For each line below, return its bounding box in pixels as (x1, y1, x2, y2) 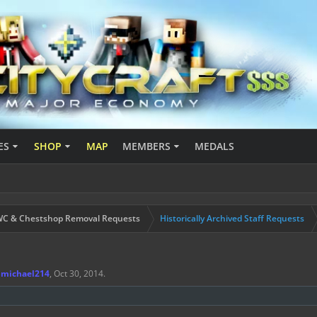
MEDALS (195, 139, 235, 153)
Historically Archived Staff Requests (160, 212, 304, 224)
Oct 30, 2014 (54, 267, 103, 279)
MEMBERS (122, 139, 171, 153)
